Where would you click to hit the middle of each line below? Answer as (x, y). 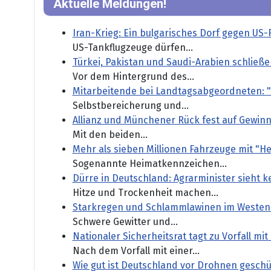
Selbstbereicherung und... (130, 106)
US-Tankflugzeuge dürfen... (132, 48)
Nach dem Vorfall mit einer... (136, 251)
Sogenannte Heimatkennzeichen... (149, 164)
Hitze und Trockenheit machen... (145, 193)
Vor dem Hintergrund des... (133, 77)
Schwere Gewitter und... (125, 222)
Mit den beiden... (110, 135)
